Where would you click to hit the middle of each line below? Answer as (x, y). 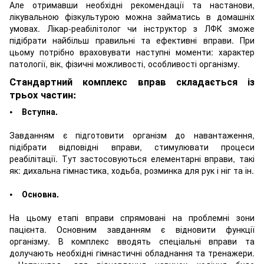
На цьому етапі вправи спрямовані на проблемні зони (132, 217)
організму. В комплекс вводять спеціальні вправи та (132, 241)
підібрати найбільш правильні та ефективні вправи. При (132, 40)
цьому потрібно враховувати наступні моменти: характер (132, 52)
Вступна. (40, 111)
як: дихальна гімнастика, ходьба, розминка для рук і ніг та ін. (132, 170)
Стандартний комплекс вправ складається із (132, 81)
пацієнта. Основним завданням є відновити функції (132, 229)
